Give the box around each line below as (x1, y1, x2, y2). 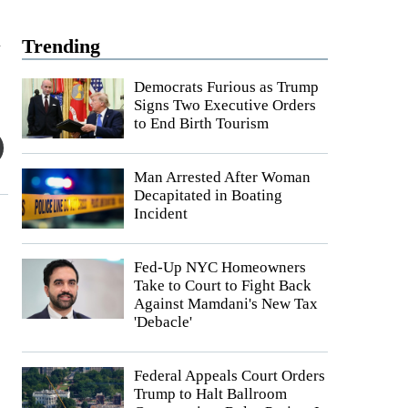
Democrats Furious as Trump (134, 78, 319, 96)
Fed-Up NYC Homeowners (134, 259, 306, 276)
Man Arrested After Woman (134, 168, 311, 186)
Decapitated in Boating (134, 187, 282, 204)
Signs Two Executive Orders (134, 97, 316, 114)
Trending (22, 35, 100, 57)
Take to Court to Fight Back (134, 277, 311, 294)
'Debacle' (134, 313, 192, 331)
